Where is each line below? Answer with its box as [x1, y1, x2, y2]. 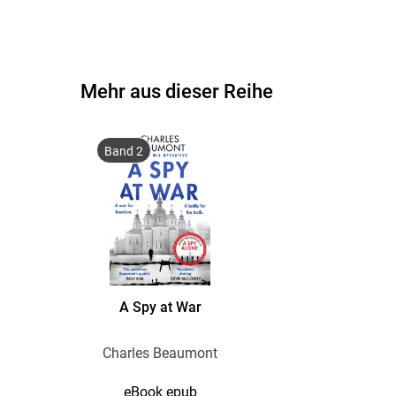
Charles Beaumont [103, 344, 218, 362]
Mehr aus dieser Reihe [80, 80, 274, 103]
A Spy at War [118, 299, 202, 316]
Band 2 [104, 144, 144, 159]
